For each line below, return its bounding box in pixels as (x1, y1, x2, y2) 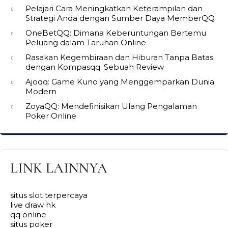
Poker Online (25, 111, 76, 121)
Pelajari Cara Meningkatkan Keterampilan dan (25, 4, 203, 13)
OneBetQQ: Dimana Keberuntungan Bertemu (25, 28, 206, 38)
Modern (25, 87, 56, 96)
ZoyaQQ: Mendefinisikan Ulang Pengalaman (25, 101, 197, 111)
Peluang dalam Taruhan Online (25, 38, 146, 47)
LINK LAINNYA (10, 159, 107, 177)
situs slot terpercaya (10, 190, 88, 200)
